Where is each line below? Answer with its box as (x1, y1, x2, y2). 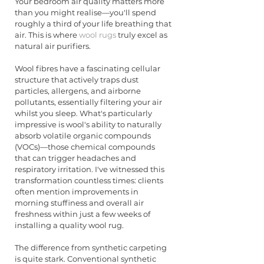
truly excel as (116, 29, 169, 39)
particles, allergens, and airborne (15, 85, 143, 95)
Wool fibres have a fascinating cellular (15, 63, 162, 73)
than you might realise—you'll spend (15, 7, 158, 17)
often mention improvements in (15, 186, 140, 196)
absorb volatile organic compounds (15, 130, 153, 140)
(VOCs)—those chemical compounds (15, 141, 157, 151)
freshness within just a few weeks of (15, 209, 152, 219)
